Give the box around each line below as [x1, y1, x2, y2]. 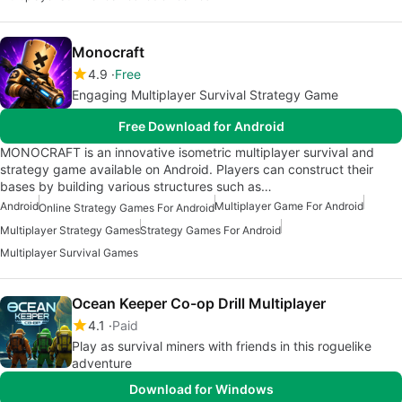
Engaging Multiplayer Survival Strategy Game [72, 87, 338, 103]
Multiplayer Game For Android [214, 199, 363, 214]
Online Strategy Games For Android [39, 200, 214, 214]
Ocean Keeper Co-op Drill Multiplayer [72, 293, 326, 312]
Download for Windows [128, 380, 274, 397]
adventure [72, 354, 132, 371]
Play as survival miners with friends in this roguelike [72, 337, 371, 354]
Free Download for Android [118, 118, 284, 135]
